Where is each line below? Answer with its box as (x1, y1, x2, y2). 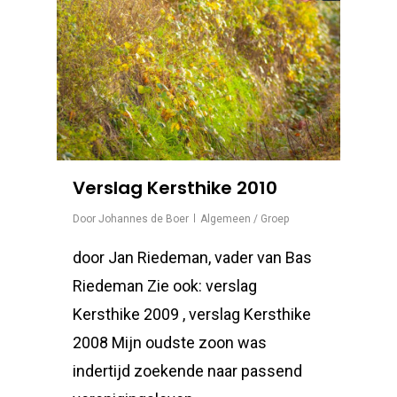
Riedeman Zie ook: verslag (73, 276, 257, 295)
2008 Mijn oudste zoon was (73, 333, 267, 352)
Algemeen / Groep (200, 213, 289, 225)
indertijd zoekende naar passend (73, 362, 302, 380)
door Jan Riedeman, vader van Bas (73, 248, 312, 267)
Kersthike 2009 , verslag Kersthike (73, 305, 311, 323)
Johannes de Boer (98, 213, 189, 225)
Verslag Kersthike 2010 (73, 175, 277, 200)
